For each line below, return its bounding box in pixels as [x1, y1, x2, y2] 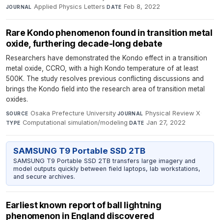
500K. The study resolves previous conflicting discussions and [6, 74, 204, 82]
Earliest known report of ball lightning [6, 200, 162, 211]
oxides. [6, 95, 28, 103]
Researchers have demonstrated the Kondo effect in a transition [6, 54, 207, 62]
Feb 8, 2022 [124, 2, 161, 10]
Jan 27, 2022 [146, 118, 186, 126]
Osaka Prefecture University [30, 109, 116, 117]
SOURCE [6, 110, 28, 116]
